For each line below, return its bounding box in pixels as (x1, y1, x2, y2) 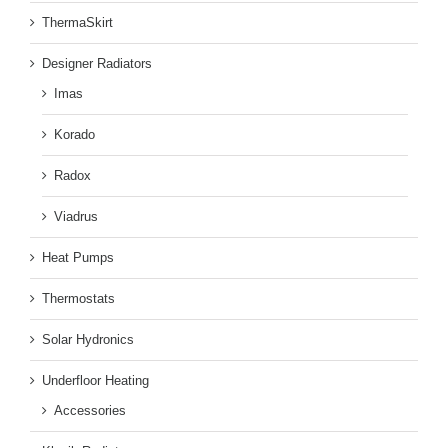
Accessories (54, 403, 126, 419)
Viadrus (54, 209, 98, 225)
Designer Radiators (42, 56, 152, 72)
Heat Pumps (42, 250, 114, 266)
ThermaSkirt (42, 15, 113, 31)
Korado (54, 127, 95, 143)
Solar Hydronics (42, 332, 134, 348)
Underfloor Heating (42, 373, 149, 389)
